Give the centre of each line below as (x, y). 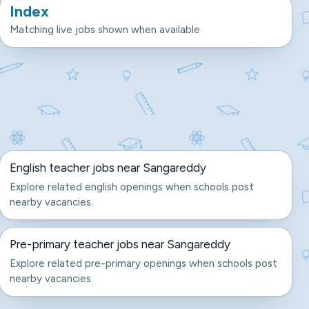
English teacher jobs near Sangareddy (108, 168)
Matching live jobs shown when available (104, 30)
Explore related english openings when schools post (131, 187)
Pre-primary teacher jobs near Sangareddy (120, 244)
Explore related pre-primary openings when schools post (143, 263)
